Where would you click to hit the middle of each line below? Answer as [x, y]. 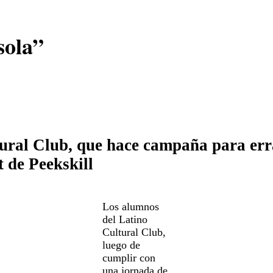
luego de [121, 245]
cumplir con [129, 257]
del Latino [125, 219]
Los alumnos [130, 206]
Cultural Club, [134, 232]
